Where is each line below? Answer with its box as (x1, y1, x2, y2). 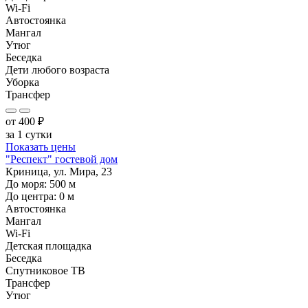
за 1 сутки (5, 128, 52, 140)
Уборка (5, 76, 39, 88)
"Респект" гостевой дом (5, 153, 118, 165)
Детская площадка (5, 239, 91, 252)
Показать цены (5, 140, 76, 153)
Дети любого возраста (5, 63, 109, 76)
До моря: (5, 177, 49, 190)
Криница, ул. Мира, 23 (5, 165, 112, 177)
